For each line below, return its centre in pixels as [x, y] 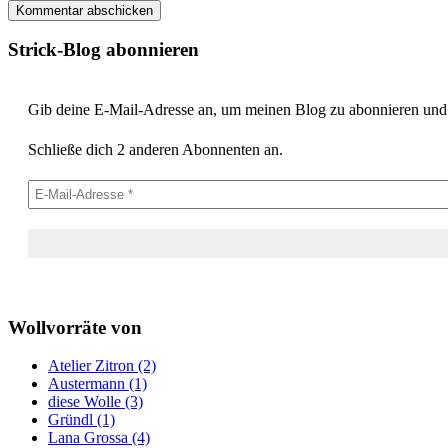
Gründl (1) [81, 420]
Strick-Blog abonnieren [103, 50]
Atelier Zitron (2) [102, 366]
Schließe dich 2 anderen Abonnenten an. [155, 149]
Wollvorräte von [75, 327]
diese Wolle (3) [95, 402]
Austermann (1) [97, 384]
